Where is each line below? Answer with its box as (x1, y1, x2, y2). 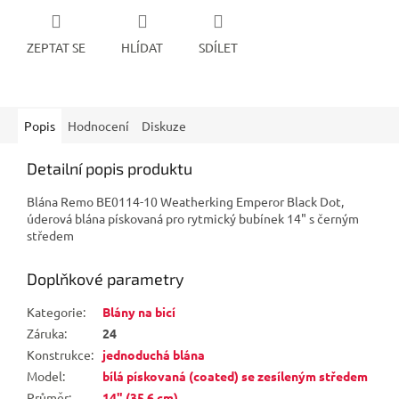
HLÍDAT (121, 38, 163, 55)
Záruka (27, 324, 64, 341)
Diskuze (142, 117, 186, 134)
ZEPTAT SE (27, 38, 85, 55)
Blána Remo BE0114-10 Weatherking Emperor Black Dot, (27, 192, 344, 209)
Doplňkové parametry (27, 268, 184, 289)
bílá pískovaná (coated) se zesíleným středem (102, 367, 368, 384)
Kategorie (27, 303, 83, 320)
